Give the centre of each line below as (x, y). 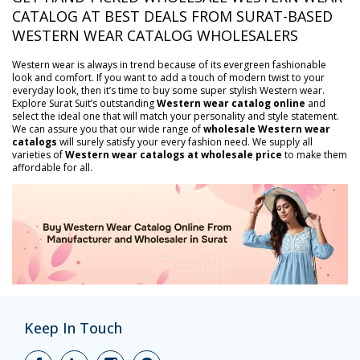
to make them (315, 154)
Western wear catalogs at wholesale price (174, 154)
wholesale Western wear (267, 129)
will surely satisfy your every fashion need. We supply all (185, 141)
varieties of (39, 154)
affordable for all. (52, 167)
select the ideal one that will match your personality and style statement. (176, 116)
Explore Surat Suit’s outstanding (84, 103)
